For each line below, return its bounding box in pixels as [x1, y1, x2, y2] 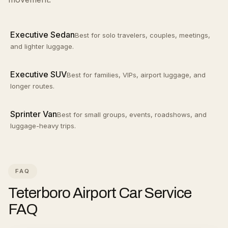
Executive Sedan [10, 30, 75, 40]
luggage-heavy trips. [10, 122, 76, 130]
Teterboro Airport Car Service [8, 185, 192, 201]
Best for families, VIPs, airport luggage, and [67, 71, 206, 79]
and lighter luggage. [10, 42, 74, 50]
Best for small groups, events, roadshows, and [57, 110, 207, 119]
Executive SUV [10, 69, 67, 79]
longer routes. [10, 82, 54, 90]
